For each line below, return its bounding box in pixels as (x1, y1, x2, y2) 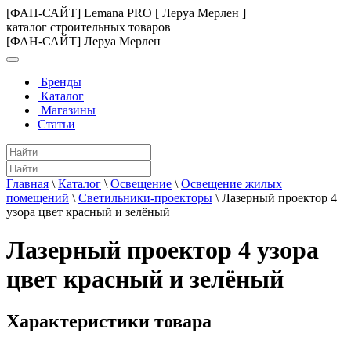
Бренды (38, 75, 81, 89)
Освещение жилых (181, 177, 282, 190)
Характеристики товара (6, 310, 212, 331)
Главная (6, 177, 49, 190)
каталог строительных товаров (6, 20, 171, 34)
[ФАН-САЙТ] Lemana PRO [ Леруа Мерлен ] (6, 6, 246, 20)
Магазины (38, 103, 96, 117)
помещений (6, 191, 69, 204)
